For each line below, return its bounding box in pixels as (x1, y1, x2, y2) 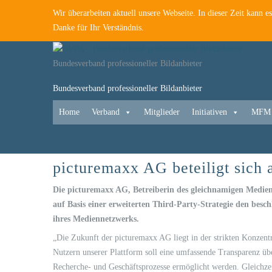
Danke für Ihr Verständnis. (53, 23, 144, 32)
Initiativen (192, 107, 227, 117)
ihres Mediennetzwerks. (53, 214, 139, 223)
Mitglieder (144, 107, 180, 117)
